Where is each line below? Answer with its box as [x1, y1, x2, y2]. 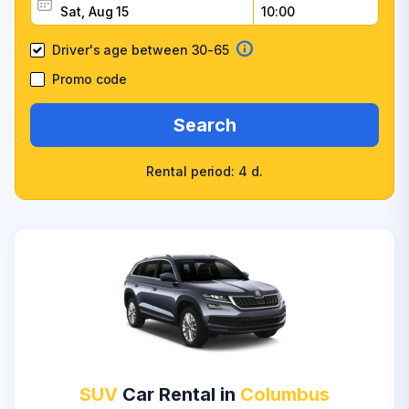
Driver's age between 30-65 [52, 42, 230, 58]
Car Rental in [118, 383, 240, 405]
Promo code [52, 71, 128, 87]
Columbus [240, 383, 330, 405]
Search [173, 114, 236, 136]
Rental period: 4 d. [146, 163, 263, 179]
